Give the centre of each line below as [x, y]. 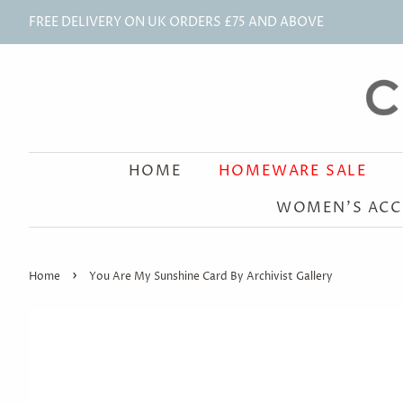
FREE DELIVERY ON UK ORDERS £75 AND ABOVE [176, 22]
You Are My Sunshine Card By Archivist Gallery [211, 277]
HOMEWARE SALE [293, 171]
